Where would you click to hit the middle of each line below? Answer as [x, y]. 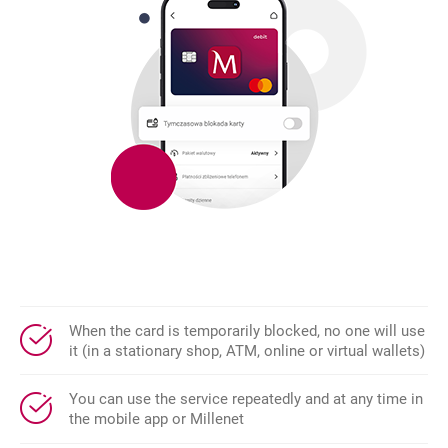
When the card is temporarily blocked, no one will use [247, 330]
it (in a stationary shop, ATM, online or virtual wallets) [247, 350]
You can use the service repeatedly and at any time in [246, 399]
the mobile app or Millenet [156, 419]
